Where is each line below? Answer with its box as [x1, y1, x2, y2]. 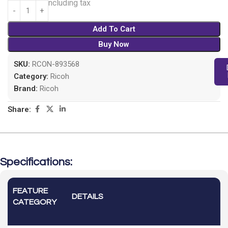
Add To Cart [92, 24, 135, 34]
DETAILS [72, 192, 103, 201]
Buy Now [98, 40, 130, 49]
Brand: [14, 84, 40, 94]
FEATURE [13, 187, 48, 195]
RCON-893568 [32, 60, 79, 69]
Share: [8, 104, 31, 114]
